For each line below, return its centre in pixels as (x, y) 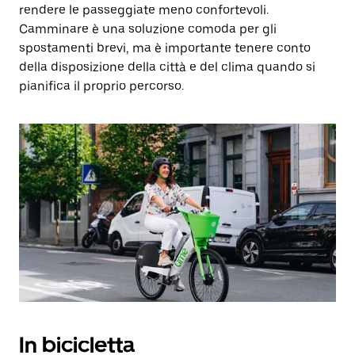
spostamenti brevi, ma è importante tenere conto (165, 48)
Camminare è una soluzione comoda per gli (148, 29)
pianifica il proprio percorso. (101, 86)
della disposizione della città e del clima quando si (167, 67)
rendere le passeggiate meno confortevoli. (144, 10)
